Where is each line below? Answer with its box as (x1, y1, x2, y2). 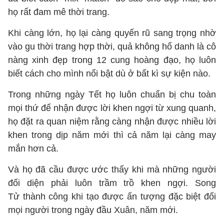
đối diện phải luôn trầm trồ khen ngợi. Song (8, 178, 216, 188)
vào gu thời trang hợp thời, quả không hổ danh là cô (8, 41, 216, 51)
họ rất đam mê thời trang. (8, 7, 112, 17)
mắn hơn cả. (8, 143, 61, 153)
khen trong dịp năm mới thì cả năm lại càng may (8, 130, 216, 140)
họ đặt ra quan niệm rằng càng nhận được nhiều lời (8, 116, 216, 126)
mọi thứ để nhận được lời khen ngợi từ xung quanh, (8, 103, 216, 113)
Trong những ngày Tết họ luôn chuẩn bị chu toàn (8, 89, 216, 99)
